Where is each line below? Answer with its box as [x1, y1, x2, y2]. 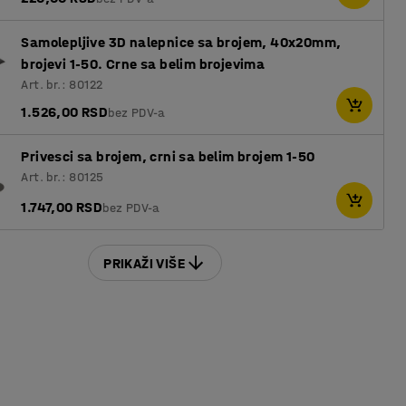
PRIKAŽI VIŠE [103, 254, 186, 272]
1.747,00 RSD [21, 198, 103, 216]
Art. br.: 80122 [21, 77, 103, 92]
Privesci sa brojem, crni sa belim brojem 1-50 [21, 148, 315, 165]
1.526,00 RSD [21, 103, 109, 121]
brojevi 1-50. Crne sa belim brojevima [21, 55, 266, 72]
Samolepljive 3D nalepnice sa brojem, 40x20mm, [21, 34, 342, 51]
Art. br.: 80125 [21, 169, 104, 185]
